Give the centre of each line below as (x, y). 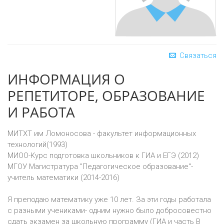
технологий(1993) (37, 144)
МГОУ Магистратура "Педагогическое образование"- (100, 166)
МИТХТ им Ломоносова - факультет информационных (102, 133)
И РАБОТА (41, 112)
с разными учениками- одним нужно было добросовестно (109, 210)
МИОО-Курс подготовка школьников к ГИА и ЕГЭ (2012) (103, 155)
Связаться (197, 55)
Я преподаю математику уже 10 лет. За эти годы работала (109, 199)
